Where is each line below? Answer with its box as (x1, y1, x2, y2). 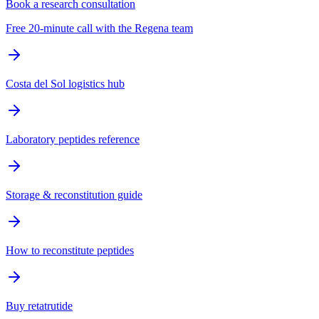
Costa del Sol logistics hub (6, 78, 125, 90)
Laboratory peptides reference (6, 133, 140, 146)
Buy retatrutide (6, 300, 73, 313)
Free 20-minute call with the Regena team (6, 22, 193, 35)
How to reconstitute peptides (6, 244, 134, 257)
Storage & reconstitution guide (6, 189, 142, 202)
